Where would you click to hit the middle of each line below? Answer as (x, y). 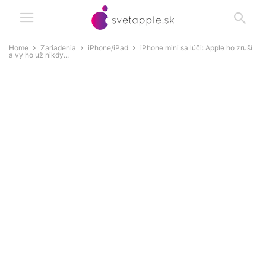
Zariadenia (58, 48)
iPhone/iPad (108, 48)
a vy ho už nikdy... (39, 55)
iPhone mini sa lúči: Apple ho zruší (196, 48)
